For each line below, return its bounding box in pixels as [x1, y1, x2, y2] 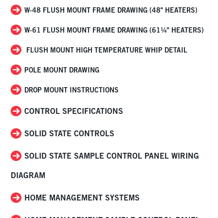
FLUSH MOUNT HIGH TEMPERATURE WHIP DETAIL [24, 46, 188, 54]
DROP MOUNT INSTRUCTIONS [24, 86, 119, 94]
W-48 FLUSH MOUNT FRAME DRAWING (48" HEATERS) [24, 5, 198, 14]
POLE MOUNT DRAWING [24, 66, 100, 74]
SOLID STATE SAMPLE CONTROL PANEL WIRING [24, 151, 200, 161]
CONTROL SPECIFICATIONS [24, 106, 124, 116]
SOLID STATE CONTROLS [24, 128, 115, 139]
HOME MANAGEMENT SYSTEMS [24, 193, 140, 203]
